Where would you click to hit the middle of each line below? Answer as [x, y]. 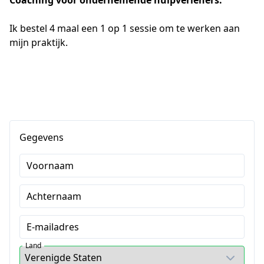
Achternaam [54, 197]
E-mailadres [53, 227]
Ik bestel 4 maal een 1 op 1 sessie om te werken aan [125, 29]
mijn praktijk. [39, 43]
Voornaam [50, 166]
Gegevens [42, 138]
